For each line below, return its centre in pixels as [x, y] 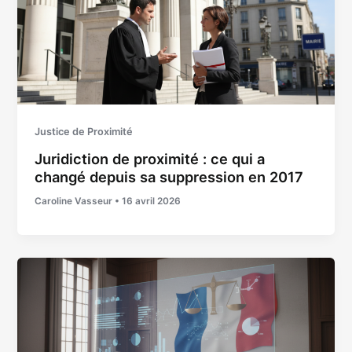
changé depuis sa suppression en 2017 [169, 176]
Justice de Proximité [84, 132]
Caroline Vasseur [75, 201]
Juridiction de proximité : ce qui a [150, 158]
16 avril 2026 [152, 201]
